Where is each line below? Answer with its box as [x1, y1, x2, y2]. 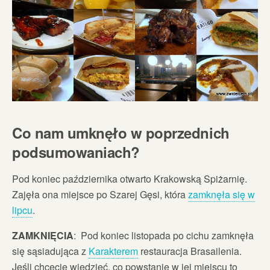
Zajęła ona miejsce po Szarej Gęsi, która [12, 187, 188, 201]
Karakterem [89, 243, 138, 258]
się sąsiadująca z [12, 243, 89, 258]
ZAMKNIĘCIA [12, 228, 74, 242]
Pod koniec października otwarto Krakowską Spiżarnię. [12, 171, 247, 186]
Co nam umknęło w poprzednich [12, 122, 230, 143]
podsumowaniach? [12, 141, 140, 162]
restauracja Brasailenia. [138, 243, 242, 258]
